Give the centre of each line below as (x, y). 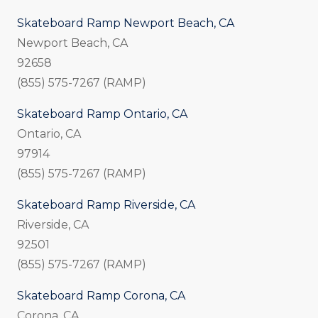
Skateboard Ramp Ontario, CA (102, 114)
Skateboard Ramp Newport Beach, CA (126, 23)
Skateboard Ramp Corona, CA (101, 296)
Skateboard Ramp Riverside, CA (106, 205)
